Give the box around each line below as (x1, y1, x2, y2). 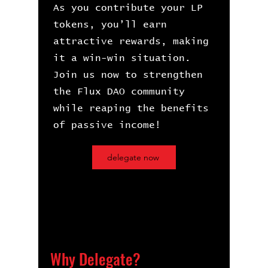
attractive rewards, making (53, 36, 209, 46)
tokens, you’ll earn (53, 20, 167, 29)
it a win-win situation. (53, 53, 191, 63)
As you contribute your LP (53, 3, 203, 13)
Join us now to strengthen (53, 70, 203, 80)
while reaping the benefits (53, 103, 209, 113)
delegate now (106, 152, 159, 163)
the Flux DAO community (53, 87, 185, 96)
